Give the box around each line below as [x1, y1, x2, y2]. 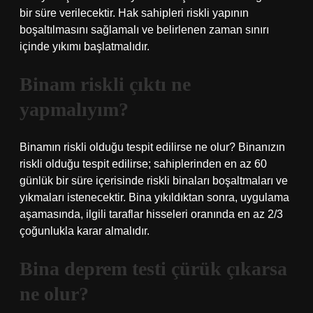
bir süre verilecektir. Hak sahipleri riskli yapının [20, 7, 249, 19]
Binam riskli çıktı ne [20, 73, 191, 95]
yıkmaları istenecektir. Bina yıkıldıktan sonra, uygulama [20, 191, 289, 203]
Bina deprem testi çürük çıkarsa [20, 258, 287, 279]
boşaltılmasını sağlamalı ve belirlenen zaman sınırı [20, 24, 269, 36]
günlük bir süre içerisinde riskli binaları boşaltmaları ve [20, 175, 288, 187]
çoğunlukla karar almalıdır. [20, 225, 150, 237]
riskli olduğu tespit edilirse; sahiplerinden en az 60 [20, 158, 267, 170]
